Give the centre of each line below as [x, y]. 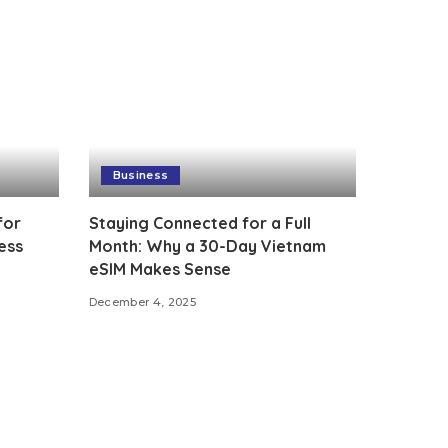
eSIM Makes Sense [159, 269]
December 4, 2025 [142, 302]
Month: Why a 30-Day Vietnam [207, 246]
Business [140, 175]
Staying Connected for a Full [199, 223]
